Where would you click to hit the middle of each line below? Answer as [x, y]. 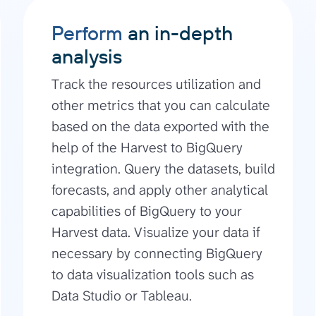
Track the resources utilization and [157, 84]
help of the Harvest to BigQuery [147, 148]
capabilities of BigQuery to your [147, 211]
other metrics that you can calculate [161, 105]
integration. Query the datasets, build [164, 169]
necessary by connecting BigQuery [157, 254]
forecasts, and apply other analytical [160, 190]
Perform [87, 33]
